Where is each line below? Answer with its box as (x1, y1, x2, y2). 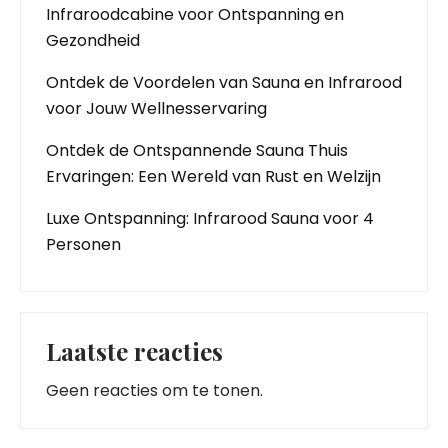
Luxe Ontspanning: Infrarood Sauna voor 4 (46, 207, 374, 230)
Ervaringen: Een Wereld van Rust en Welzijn (46, 165, 381, 188)
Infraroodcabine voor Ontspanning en (46, 3, 344, 26)
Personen (46, 233, 121, 256)
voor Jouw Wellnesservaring (46, 97, 267, 120)
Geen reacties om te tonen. (46, 379, 263, 402)
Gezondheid (46, 29, 140, 52)
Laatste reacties (46, 335, 223, 367)
